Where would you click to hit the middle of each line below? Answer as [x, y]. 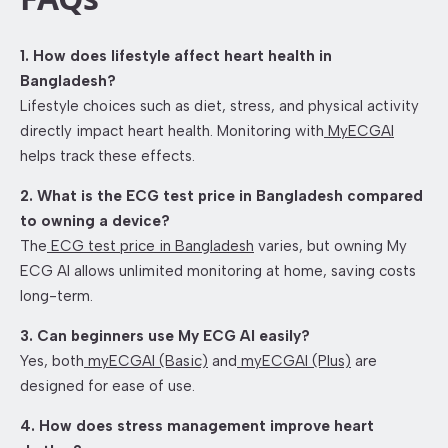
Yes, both [52, 360]
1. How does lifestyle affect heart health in [176, 55]
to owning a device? [95, 220]
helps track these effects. [107, 155]
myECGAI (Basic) [146, 360]
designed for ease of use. [107, 385]
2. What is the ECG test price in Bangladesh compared [221, 195]
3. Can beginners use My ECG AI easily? [165, 335]
